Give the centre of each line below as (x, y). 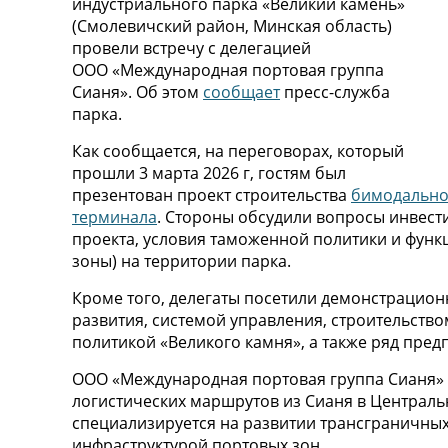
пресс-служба (335, 92)
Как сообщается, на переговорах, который (238, 151)
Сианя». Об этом (137, 92)
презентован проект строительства (211, 195)
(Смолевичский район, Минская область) (232, 26)
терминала (114, 217)
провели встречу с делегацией (191, 48)
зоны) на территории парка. (181, 261)
